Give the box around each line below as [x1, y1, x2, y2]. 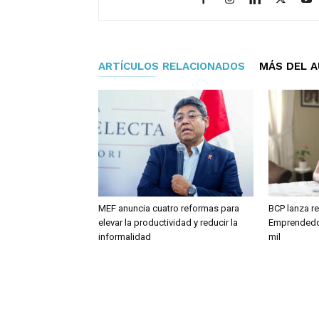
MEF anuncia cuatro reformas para [98, 203, 239, 214]
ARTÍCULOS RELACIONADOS [98, 60, 245, 73]
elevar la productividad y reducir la [98, 217, 238, 229]
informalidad [98, 231, 151, 243]
